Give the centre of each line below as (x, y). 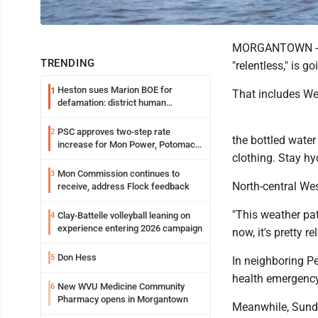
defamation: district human (112, 102)
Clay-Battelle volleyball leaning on (124, 215)
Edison (71, 157)
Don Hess (77, 257)
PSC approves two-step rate (114, 131)
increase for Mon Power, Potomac (126, 144)
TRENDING (68, 63)
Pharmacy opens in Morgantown (123, 299)
